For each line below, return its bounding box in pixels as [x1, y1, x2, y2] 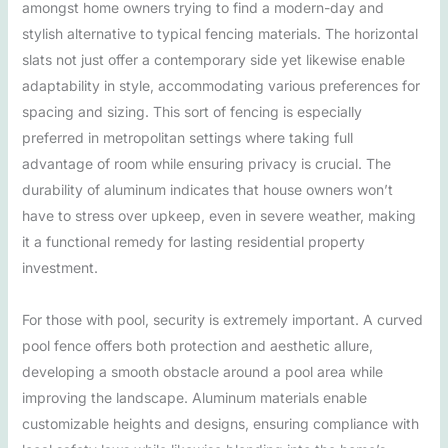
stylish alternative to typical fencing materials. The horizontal [21, 25, 418, 42]
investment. [21, 259, 98, 276]
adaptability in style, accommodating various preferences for [21, 77, 420, 94]
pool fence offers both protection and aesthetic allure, [21, 337, 373, 354]
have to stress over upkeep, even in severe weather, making [21, 207, 416, 224]
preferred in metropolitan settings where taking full [21, 129, 353, 146]
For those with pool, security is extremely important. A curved [21, 311, 423, 328]
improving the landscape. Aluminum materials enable [21, 389, 367, 406]
